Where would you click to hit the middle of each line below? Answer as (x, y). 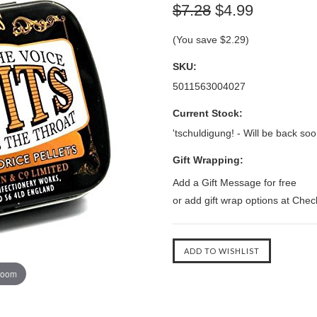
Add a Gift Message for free (235, 183)
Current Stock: (208, 113)
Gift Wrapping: (208, 160)
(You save (196, 40)
